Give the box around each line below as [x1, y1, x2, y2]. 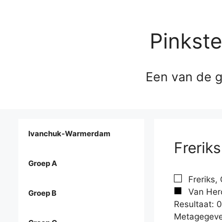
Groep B [28, 188, 56, 198]
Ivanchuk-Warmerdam [28, 129, 111, 139]
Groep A [28, 159, 57, 168]
